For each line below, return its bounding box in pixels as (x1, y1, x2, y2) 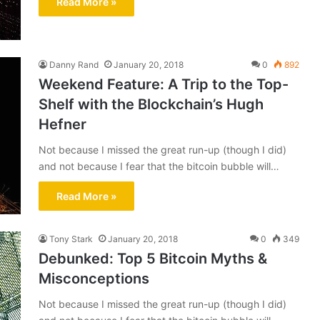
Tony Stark (49, 234, 93, 244)
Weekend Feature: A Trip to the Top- (39, 76, 289, 93)
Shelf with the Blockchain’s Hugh (39, 96, 264, 113)
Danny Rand (49, 59, 99, 70)
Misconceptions (39, 270, 149, 287)
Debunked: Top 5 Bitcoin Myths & (39, 250, 267, 267)
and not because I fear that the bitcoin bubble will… (39, 160, 279, 172)
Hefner (39, 116, 86, 133)
